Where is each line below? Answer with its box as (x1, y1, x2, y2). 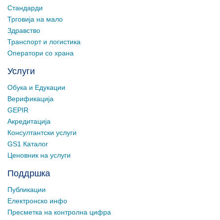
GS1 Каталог (7, 140, 48, 148)
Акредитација (7, 117, 51, 126)
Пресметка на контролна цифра (7, 208, 111, 217)
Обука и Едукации (7, 83, 65, 92)
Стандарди (7, 4, 43, 12)
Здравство (7, 27, 40, 35)
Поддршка (7, 168, 50, 179)
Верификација (7, 95, 54, 103)
